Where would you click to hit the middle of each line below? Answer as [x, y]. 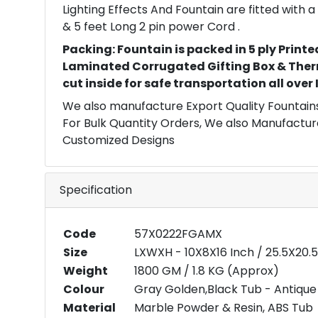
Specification [96, 190]
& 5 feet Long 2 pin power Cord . [151, 27]
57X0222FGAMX [178, 234]
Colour [84, 289]
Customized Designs [119, 140]
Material [89, 308]
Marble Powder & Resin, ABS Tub [224, 308]
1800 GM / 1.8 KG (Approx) [207, 271]
